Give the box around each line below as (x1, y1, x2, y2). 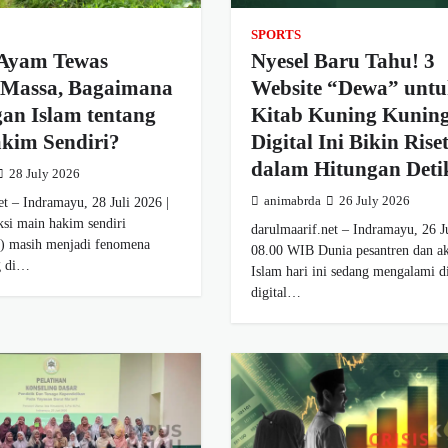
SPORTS (250, 27, 301, 42)
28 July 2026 (9, 166, 81, 181)
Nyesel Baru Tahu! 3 (250, 48, 435, 73)
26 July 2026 (338, 193, 410, 208)
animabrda (263, 193, 321, 208)
